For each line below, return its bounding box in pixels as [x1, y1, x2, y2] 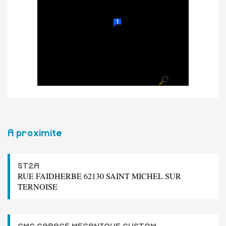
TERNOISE [18, 181, 58, 192]
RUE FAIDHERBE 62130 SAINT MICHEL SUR [18, 170, 181, 181]
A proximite [8, 128, 62, 138]
